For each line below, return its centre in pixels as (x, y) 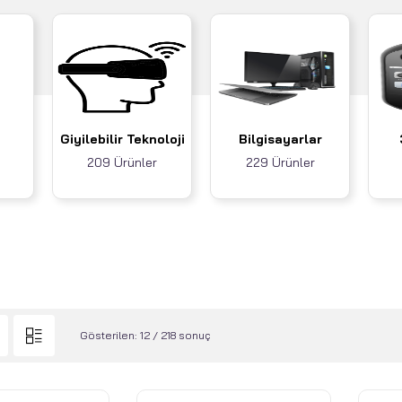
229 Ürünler (280, 162)
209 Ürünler (122, 162)
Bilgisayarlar (280, 139)
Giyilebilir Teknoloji (122, 139)
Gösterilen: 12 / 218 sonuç (145, 335)
